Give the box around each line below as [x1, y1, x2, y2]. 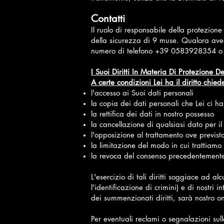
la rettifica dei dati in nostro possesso [91, 109, 214, 118]
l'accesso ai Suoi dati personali [91, 88, 193, 97]
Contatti [91, 12, 125, 25]
